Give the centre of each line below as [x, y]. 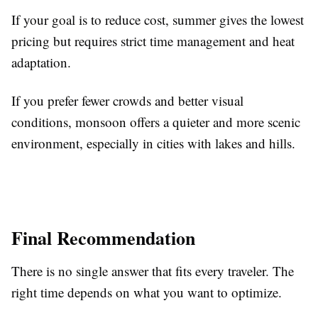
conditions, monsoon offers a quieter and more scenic [156, 122]
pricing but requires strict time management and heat [153, 41]
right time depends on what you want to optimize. [147, 292]
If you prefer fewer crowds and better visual [127, 101]
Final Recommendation [103, 238]
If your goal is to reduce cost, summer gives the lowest [158, 20]
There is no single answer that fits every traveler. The [153, 271]
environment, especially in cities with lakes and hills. [153, 143]
